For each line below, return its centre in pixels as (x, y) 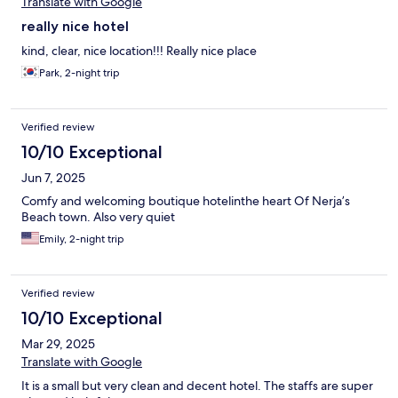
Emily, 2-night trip (82, 239)
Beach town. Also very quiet (98, 217)
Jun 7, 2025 (53, 178)
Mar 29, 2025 (58, 344)
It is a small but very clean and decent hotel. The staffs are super (197, 386)
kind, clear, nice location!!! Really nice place (139, 51)
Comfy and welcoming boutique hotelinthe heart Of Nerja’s (186, 201)
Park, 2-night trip (80, 73)
